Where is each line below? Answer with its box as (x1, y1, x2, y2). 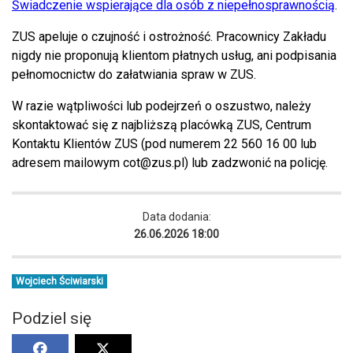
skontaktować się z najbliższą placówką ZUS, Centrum (12, 117, 311, 132)
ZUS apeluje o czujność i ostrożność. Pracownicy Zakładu (12, 28, 326, 44)
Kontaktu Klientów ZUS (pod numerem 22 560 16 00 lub (12, 136, 317, 151)
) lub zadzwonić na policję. (184, 154, 328, 170)
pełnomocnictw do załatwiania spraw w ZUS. (12, 66, 259, 82)
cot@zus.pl (123, 154, 184, 170)
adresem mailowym (12, 154, 123, 170)
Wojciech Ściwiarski (15, 275, 103, 287)
